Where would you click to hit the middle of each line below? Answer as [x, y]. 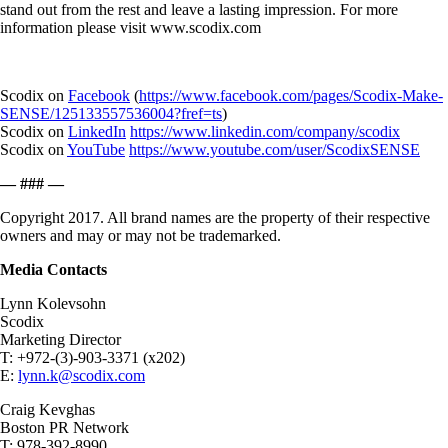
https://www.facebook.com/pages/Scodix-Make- [291, 95]
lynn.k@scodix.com [81, 375]
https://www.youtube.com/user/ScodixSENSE [274, 149]
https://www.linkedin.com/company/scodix [265, 131]
